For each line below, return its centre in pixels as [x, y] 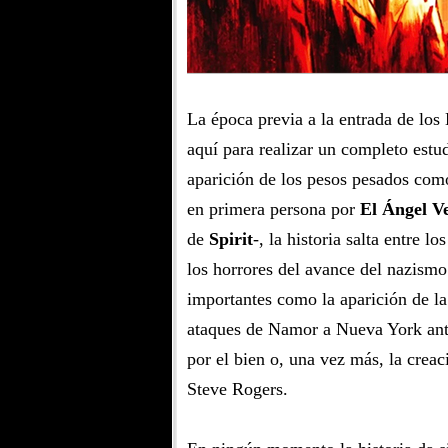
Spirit [231, 239]
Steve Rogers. [237, 389]
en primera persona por [273, 209]
